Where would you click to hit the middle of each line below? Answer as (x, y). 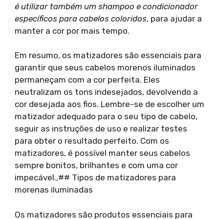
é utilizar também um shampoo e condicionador (106, 6)
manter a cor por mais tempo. (72, 31)
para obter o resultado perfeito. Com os (92, 141)
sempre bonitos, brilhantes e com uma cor (96, 165)
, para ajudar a (174, 18)
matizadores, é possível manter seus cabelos (102, 153)
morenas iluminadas (54, 190)
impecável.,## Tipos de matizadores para (95, 177)
